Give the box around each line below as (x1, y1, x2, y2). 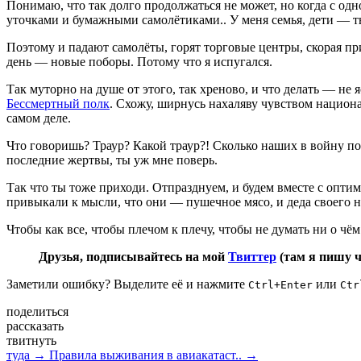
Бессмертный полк (6, 96, 110, 110)
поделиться (6, 304, 68, 318)
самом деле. (6, 110, 71, 125)
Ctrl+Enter (248, 278, 313, 291)
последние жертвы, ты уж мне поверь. (6, 152, 218, 167)
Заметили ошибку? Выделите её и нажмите (6, 276, 248, 291)
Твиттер (228, 249, 276, 263)
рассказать (6, 318, 64, 333)
